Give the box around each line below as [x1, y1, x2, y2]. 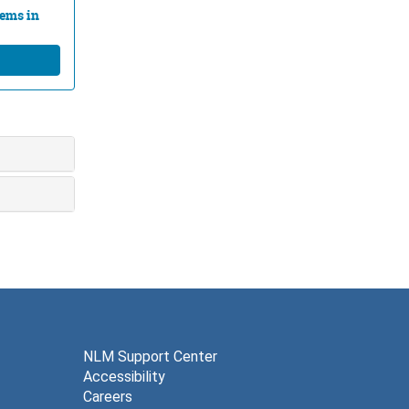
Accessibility [83, 367, 165, 385]
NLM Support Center [83, 347, 217, 365]
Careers [83, 387, 132, 405]
